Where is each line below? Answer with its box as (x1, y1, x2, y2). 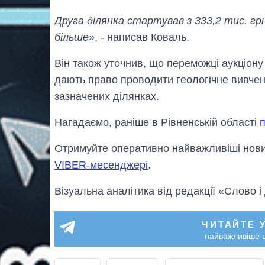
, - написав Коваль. (95, 31, 189, 43)
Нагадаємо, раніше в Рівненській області (54, 116, 260, 128)
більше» (54, 31, 95, 43)
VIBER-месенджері (54, 159, 148, 171)
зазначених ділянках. (54, 90, 159, 102)
